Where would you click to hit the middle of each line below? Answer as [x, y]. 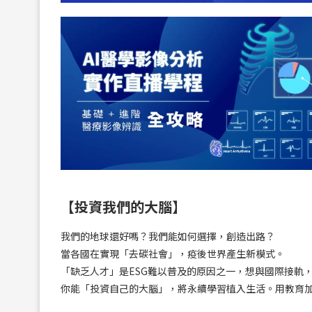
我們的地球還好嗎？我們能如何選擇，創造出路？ [168, 236]
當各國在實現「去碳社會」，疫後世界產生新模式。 [173, 254]
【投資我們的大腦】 [123, 207]
